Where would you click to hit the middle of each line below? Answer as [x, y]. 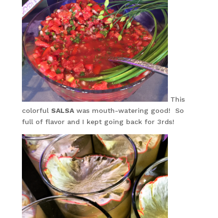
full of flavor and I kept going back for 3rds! [98, 122]
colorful [36, 110]
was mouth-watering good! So [129, 110]
